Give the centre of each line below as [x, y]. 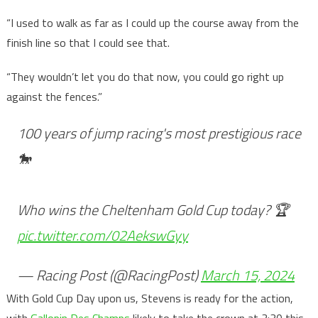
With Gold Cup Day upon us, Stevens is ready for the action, [149, 298]
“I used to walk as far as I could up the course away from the [152, 23]
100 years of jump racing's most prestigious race [159, 133]
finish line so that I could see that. [88, 43]
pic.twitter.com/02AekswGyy [102, 236]
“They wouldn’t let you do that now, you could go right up [145, 77]
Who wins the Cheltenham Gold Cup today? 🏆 [153, 210]
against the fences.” [54, 97]
